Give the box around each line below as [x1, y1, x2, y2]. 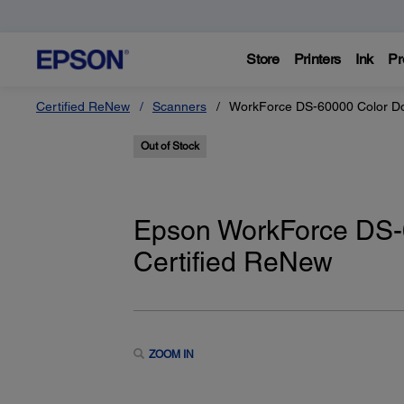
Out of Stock [140, 140, 199, 152]
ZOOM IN [148, 347, 194, 361]
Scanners [152, 99, 207, 114]
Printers [293, 50, 342, 68]
